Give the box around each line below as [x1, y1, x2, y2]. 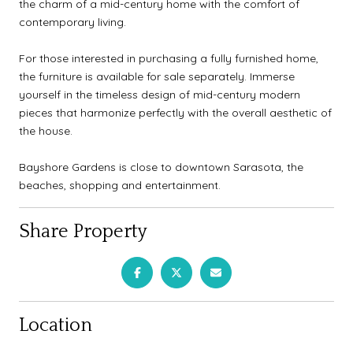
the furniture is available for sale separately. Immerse [19, 69, 295, 84]
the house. [19, 123, 72, 138]
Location [19, 314, 92, 336]
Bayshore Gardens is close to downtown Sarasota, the [19, 159, 303, 174]
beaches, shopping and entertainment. [19, 177, 221, 192]
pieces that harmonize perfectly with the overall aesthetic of [19, 105, 332, 120]
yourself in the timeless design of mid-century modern [19, 87, 300, 102]
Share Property [19, 221, 147, 242]
